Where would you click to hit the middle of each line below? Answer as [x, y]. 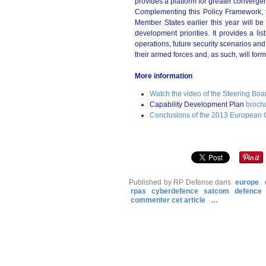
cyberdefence [175, 191]
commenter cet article [169, 200]
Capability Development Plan [198, 104]
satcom [216, 191]
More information [164, 76]
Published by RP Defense [171, 182]
